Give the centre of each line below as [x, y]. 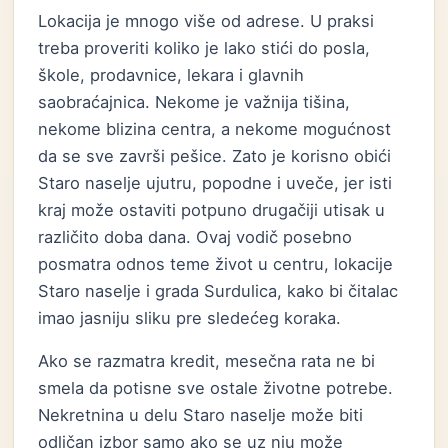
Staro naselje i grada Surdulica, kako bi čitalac [218, 291]
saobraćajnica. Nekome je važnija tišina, [194, 102]
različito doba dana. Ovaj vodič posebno [195, 237]
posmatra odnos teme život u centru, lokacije [216, 264]
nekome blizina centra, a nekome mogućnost [215, 129]
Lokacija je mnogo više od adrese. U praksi [206, 21]
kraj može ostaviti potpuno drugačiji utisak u [212, 210]
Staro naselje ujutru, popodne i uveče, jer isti [215, 183]
